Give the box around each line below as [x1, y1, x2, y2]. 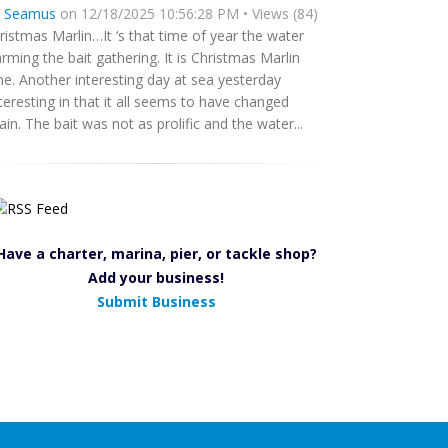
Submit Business [96, 292, 216, 311]
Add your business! [88, 268, 224, 287]
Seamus [4, 4, 56, 23]
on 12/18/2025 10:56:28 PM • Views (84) [56, 4, 318, 23]
